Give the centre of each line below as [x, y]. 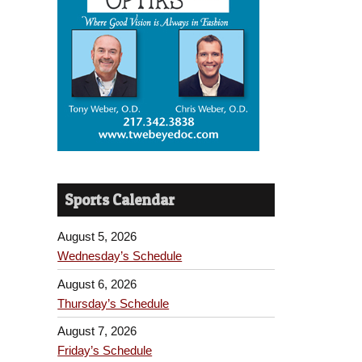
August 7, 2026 [97, 331]
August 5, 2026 [97, 237]
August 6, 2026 [97, 284]
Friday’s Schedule [105, 351]
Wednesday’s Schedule [120, 256]
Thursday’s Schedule [114, 303]
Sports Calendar [120, 200]
